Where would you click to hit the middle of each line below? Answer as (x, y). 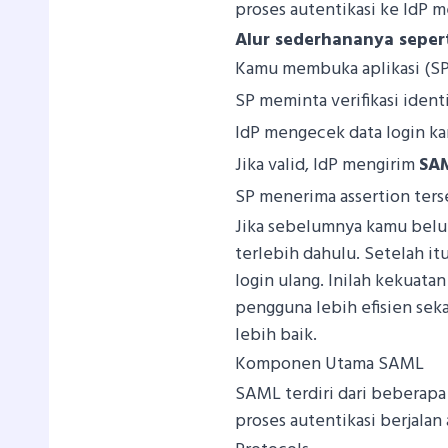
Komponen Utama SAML (330, 364)
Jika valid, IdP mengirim (327, 165)
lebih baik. (276, 335)
